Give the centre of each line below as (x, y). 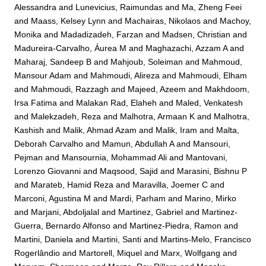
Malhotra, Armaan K (158, 116)
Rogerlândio (37, 253)
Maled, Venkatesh (210, 102)
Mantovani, (207, 157)
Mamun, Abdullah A (138, 143)
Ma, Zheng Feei (212, 7)
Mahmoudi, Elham (213, 75)
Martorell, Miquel (111, 253)
